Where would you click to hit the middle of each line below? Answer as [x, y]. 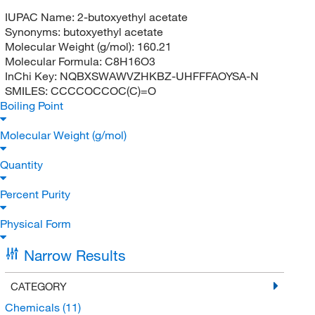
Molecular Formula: [54, 61]
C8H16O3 [130, 61]
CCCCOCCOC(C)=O [103, 90]
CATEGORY [38, 286]
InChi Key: [32, 76]
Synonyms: [34, 31]
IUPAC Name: [41, 17]
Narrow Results [75, 255]
